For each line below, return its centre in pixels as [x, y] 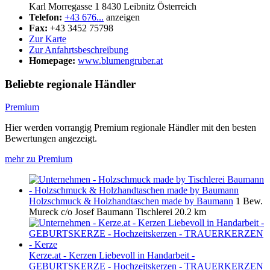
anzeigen [123, 17]
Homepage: [52, 60]
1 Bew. [249, 201]
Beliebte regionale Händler [70, 84]
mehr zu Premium [39, 159]
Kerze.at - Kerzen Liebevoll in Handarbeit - [112, 256]
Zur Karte [48, 39]
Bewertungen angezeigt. [51, 139]
